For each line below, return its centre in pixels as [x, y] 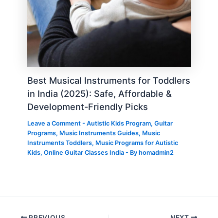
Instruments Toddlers [60, 143]
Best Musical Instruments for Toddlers [109, 81]
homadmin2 [156, 153]
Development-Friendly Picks [88, 107]
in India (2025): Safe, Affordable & [100, 94]
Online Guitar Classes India [84, 153]
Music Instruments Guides [99, 133]
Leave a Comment [54, 124]
